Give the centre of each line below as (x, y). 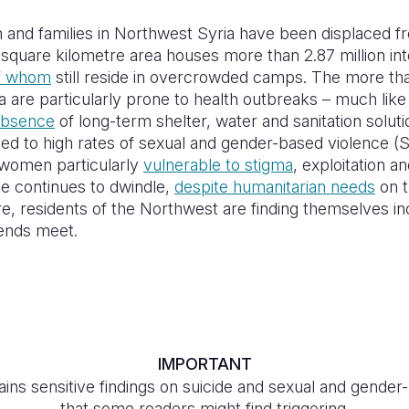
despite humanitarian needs (275, 187)
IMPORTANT (204, 364)
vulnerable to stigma (218, 165)
